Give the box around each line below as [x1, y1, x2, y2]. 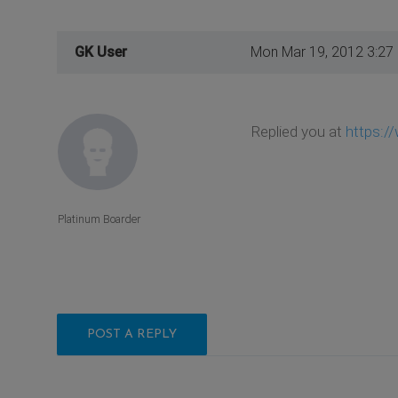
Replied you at [251, 122, 346, 140]
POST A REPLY [87, 328, 177, 342]
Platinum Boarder [58, 212, 140, 227]
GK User [75, 43, 127, 60]
